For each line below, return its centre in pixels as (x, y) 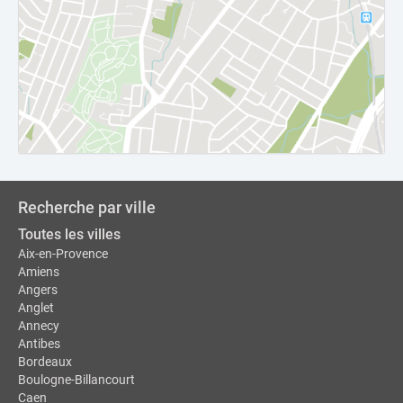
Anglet (36, 308)
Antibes (39, 344)
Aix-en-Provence (63, 254)
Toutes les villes (69, 234)
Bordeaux (45, 362)
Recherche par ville (87, 207)
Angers (38, 290)
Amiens (39, 272)
